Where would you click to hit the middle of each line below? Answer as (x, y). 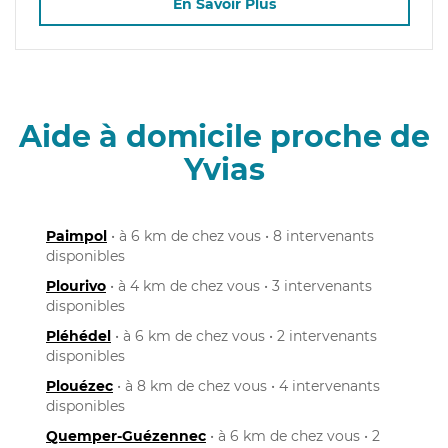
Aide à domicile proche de (224, 136)
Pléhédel (78, 335)
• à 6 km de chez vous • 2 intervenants (244, 335)
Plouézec (79, 385)
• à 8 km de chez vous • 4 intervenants (246, 385)
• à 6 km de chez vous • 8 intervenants (240, 235)
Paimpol (76, 235)
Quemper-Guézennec (126, 435)
